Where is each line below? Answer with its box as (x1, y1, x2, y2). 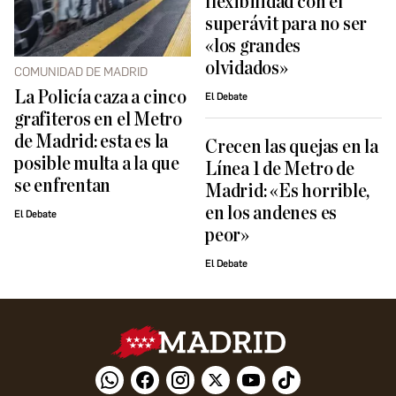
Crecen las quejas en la (205, 137, 378, 158)
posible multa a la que (14, 154, 179, 175)
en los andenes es (205, 203, 338, 225)
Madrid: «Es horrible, (205, 181, 370, 202)
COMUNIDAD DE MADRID (14, 65, 148, 80)
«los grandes (205, 36, 301, 57)
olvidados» (205, 58, 288, 80)
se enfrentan (14, 176, 111, 197)
